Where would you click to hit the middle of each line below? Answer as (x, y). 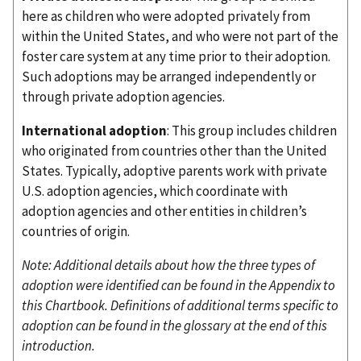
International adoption (94, 131)
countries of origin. (76, 232)
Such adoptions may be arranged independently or (169, 77)
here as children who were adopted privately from (166, 17)
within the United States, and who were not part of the (180, 37)
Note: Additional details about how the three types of (168, 266)
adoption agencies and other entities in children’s (164, 212)
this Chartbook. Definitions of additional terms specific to (180, 306)
